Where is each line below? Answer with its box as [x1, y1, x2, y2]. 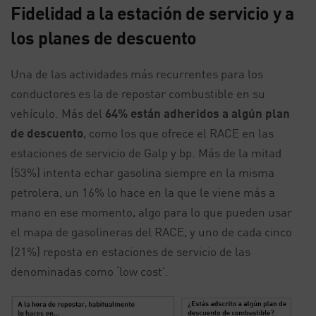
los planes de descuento [11, 27, 197, 49]
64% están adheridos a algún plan [105, 106, 290, 121]
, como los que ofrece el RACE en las [83, 126, 274, 141]
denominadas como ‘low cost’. [11, 264, 169, 279]
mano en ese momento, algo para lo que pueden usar [11, 205, 292, 220]
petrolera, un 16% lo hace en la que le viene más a [11, 185, 275, 200]
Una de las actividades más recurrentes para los [11, 66, 263, 82]
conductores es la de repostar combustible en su [11, 86, 265, 102]
